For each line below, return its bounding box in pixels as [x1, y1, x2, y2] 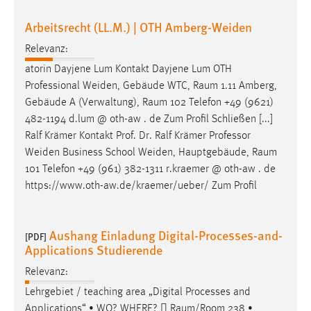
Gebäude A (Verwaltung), [25, 96, 142, 108]
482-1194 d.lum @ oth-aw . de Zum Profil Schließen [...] [25, 113, 273, 125]
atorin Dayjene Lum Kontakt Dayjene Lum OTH [25, 63, 232, 75]
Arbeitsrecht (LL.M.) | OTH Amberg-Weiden [25, 17, 252, 35]
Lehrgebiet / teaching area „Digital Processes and [25, 287, 251, 299]
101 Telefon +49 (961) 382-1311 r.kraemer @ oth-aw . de [25, 163, 276, 175]
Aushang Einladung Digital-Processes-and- [49, 226, 283, 244]
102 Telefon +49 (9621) [167, 96, 274, 108]
